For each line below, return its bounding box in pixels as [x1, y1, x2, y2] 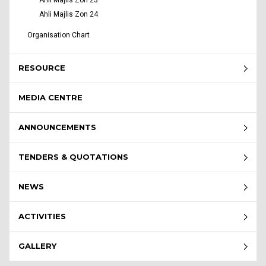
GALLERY [18, 241, 56, 251]
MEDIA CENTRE [18, 93, 83, 103]
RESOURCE [18, 63, 65, 73]
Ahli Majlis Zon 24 [39, 10, 98, 19]
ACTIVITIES [18, 211, 66, 221]
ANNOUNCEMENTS [18, 122, 96, 132]
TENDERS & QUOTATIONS [18, 152, 128, 162]
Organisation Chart [27, 31, 90, 40]
